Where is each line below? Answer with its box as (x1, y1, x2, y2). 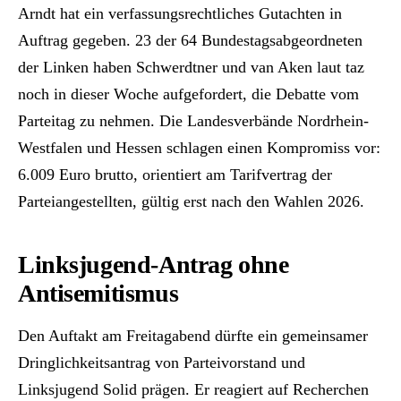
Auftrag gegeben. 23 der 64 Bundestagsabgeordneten (18, 30, 363, 49)
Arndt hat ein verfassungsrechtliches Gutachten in (18, 4, 342, 22)
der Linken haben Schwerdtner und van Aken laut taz (18, 57, 364, 76)
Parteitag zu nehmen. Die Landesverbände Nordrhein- (18, 111, 369, 130)
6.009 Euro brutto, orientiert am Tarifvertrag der (18, 165, 332, 183)
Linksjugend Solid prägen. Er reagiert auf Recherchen (18, 380, 369, 398)
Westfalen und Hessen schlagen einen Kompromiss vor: (18, 138, 380, 157)
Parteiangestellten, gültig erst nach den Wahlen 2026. (18, 192, 364, 210)
